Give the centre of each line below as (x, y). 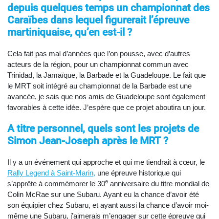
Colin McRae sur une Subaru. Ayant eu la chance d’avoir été (103, 194)
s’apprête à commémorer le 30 (56, 183)
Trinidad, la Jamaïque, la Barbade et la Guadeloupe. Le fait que (107, 75)
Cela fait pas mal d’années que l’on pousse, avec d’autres (99, 53)
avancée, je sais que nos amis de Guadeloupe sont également (106, 96)
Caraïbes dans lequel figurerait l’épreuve (98, 20)
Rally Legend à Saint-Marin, (51, 173)
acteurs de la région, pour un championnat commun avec (98, 64)
